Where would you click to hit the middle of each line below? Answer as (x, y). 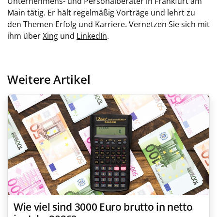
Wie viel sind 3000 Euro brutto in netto (103, 207)
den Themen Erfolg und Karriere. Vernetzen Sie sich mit (108, 24)
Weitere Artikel (49, 79)
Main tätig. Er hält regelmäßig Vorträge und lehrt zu (101, 13)
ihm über (25, 36)
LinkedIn (92, 36)
